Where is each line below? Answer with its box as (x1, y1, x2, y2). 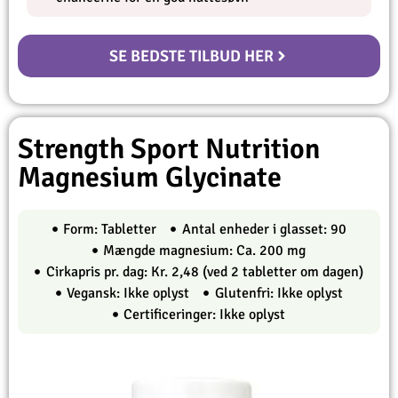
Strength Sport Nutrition (18, 131, 320, 166)
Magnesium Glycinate (18, 159, 282, 195)
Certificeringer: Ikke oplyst (123, 305, 286, 323)
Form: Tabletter (63, 219, 156, 238)
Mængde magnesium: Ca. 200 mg (103, 241, 306, 259)
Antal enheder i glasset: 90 (181, 219, 346, 238)
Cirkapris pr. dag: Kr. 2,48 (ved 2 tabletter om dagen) (45, 262, 363, 281)
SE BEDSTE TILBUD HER (108, 45, 274, 66)
